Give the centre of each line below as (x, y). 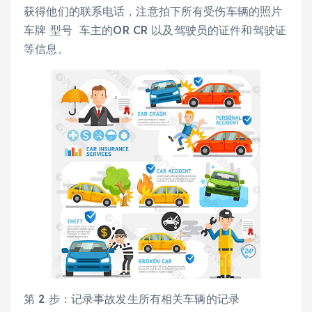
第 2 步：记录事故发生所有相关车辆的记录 (132, 298)
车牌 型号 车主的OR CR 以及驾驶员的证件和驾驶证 (155, 30)
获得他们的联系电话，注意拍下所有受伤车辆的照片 (153, 11)
